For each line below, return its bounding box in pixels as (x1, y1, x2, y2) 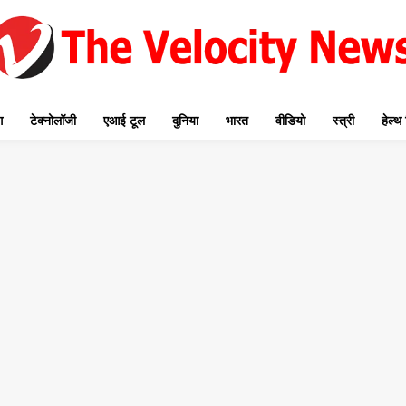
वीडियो (275, 112, 305, 128)
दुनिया (171, 112, 198, 128)
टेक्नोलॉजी (29, 112, 76, 128)
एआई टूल (102, 112, 145, 128)
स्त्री (332, 112, 354, 128)
